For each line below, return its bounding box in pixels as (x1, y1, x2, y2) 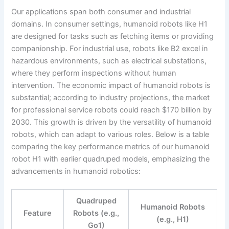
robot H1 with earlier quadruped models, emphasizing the (11, 154, 210, 164)
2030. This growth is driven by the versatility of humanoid (11, 117, 212, 127)
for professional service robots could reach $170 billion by (11, 105, 212, 114)
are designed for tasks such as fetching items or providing (11, 31, 214, 41)
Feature (24, 209, 52, 218)
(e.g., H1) (156, 215, 190, 224)
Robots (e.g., (73, 209, 120, 218)
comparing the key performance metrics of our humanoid (11, 142, 210, 151)
